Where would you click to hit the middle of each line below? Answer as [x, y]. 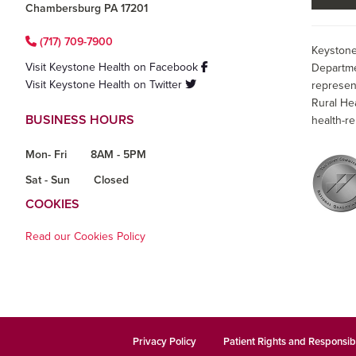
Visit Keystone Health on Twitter [105, 84]
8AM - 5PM [118, 154]
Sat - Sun [48, 180]
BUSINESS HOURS [80, 120]
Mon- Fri [46, 154]
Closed [111, 180]
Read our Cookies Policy [85, 236]
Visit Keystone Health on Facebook [113, 67]
